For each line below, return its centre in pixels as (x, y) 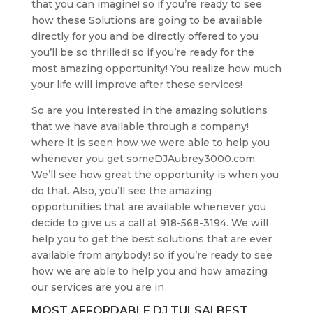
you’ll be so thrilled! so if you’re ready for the (143, 52)
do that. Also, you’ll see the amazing (121, 190)
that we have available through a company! (140, 126)
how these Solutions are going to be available (147, 20)
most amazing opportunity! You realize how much (156, 68)
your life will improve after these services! (137, 84)
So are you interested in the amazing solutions (149, 110)
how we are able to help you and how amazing (149, 271)
